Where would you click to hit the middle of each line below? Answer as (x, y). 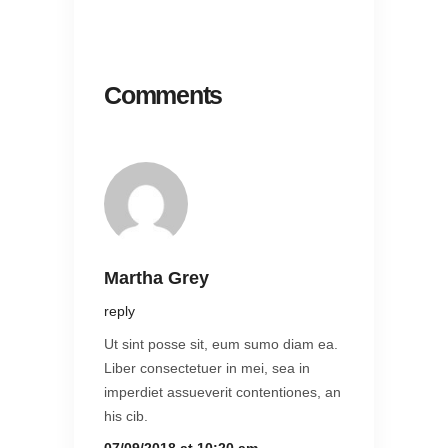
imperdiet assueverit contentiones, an (222, 392)
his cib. (126, 416)
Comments (163, 95)
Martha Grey (156, 278)
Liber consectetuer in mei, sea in (207, 368)
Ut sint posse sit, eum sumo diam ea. (221, 344)
